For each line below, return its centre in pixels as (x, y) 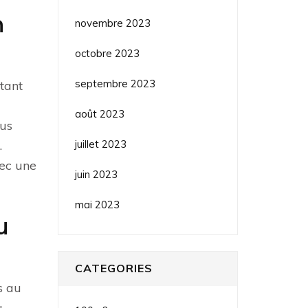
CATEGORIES (113, 268)
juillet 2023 (100, 144)
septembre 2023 (115, 83)
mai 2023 (97, 204)
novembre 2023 (112, 23)
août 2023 (99, 113)
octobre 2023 (107, 53)
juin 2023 (96, 174)
